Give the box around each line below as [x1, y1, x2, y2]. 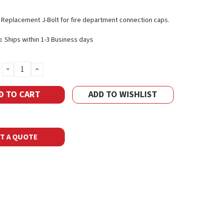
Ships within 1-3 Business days [4, 35, 93, 45]
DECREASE [4, 62, 44, 75]
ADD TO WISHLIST [88, 88, 158, 101]
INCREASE [34, 62, 72, 75]
